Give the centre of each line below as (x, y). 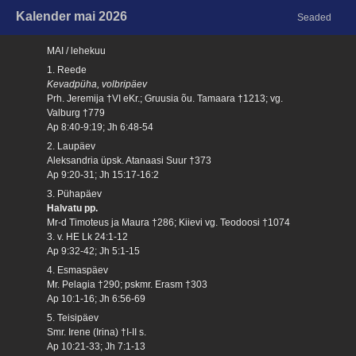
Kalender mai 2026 (71, 16)
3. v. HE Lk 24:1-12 (88, 236)
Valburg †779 (76, 112)
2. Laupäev (72, 146)
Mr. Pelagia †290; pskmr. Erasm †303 (128, 284)
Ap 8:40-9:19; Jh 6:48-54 (101, 127)
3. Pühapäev (75, 193)
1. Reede (67, 70)
